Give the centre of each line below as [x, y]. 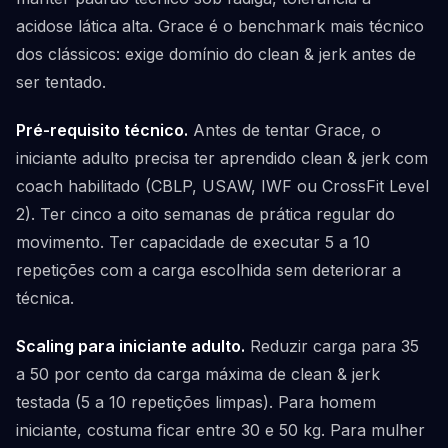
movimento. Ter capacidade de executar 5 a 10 [193, 242]
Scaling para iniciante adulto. [130, 346]
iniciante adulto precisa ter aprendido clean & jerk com [222, 158]
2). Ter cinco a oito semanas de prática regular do [205, 214]
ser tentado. [61, 82]
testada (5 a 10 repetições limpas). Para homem [196, 402]
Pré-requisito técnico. [102, 130]
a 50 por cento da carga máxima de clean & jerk [198, 374]
